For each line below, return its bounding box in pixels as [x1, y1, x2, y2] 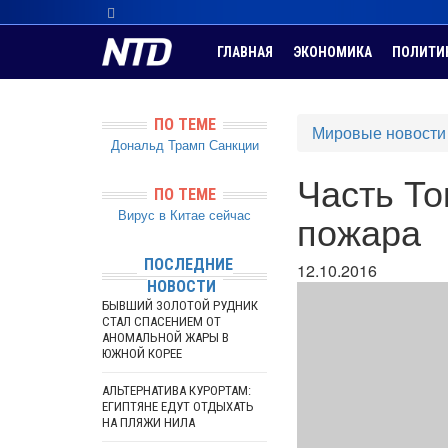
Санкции [208, 135, 259, 154]
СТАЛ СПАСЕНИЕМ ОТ [102, 314, 221, 329]
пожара [297, 205, 421, 256]
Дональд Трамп [110, 135, 205, 154]
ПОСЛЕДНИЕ [143, 255, 233, 274]
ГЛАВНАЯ [217, 44, 273, 60]
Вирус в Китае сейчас [118, 205, 251, 224]
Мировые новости [312, 121, 446, 144]
